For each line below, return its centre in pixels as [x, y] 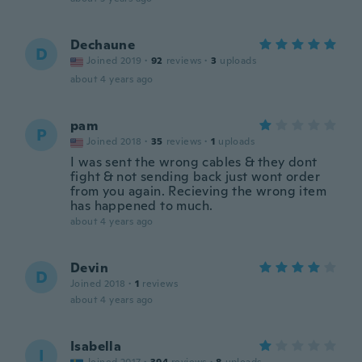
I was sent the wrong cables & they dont [194, 162]
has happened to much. [142, 206]
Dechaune [103, 45]
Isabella [96, 346]
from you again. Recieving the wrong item [198, 191]
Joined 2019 [114, 61]
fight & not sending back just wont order [195, 177]
